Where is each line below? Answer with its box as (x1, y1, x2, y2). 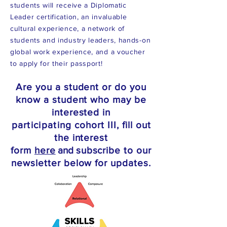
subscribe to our (75, 145, 152, 156)
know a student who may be (16, 94, 146, 105)
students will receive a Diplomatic (10, 1, 127, 9)
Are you (16, 82, 52, 92)
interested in (51, 107, 111, 118)
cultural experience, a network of (10, 24, 125, 32)
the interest (54, 132, 108, 143)
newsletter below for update (11, 158, 143, 168)
